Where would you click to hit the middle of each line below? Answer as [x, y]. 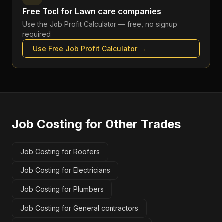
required [36, 34]
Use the [36, 24]
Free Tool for [49, 11]
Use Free [49, 48]
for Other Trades [132, 124]
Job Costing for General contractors [79, 208]
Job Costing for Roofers [60, 151]
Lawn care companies [118, 11]
